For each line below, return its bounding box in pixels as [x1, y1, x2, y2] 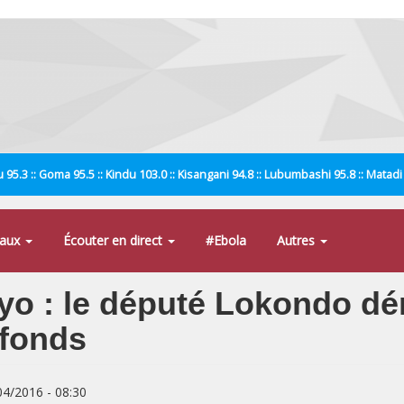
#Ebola [206, 232, 246, 249]
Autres [277, 232, 318, 249]
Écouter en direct [63, 232, 166, 249]
